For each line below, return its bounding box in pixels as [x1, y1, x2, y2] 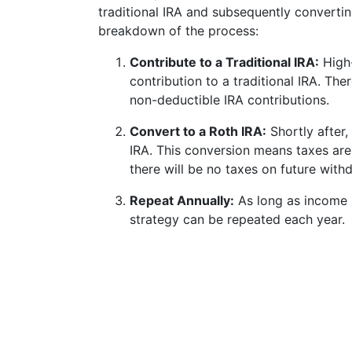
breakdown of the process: [98, 23, 258, 38]
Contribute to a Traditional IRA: [130, 54, 319, 70]
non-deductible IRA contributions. [130, 92, 329, 108]
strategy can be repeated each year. [130, 211, 345, 227]
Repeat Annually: [130, 192, 234, 208]
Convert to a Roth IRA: [130, 123, 266, 139]
